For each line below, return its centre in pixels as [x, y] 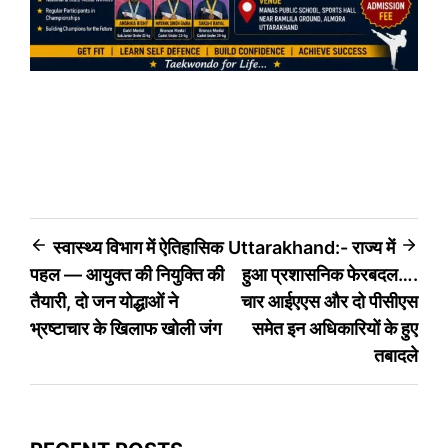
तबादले [396, 355]
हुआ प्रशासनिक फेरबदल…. [330, 274]
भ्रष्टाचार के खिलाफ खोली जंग [125, 328]
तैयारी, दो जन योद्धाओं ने [104, 301]
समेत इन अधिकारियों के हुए [335, 328]
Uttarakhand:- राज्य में [311, 247]
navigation [90, 286]
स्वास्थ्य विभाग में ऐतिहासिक [138, 247]
